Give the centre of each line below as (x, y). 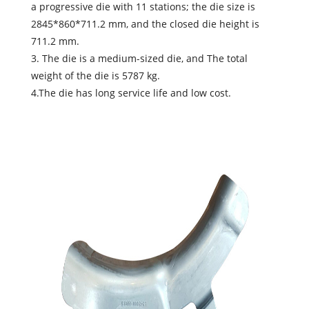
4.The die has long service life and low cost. (131, 93)
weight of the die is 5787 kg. (96, 76)
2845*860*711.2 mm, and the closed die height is (146, 24)
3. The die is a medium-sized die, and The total (140, 59)
